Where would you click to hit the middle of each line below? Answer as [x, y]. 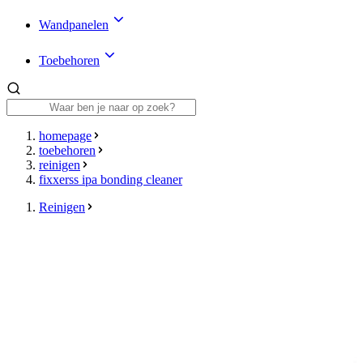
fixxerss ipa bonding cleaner [111, 179]
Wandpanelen [74, 24]
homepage [65, 135]
